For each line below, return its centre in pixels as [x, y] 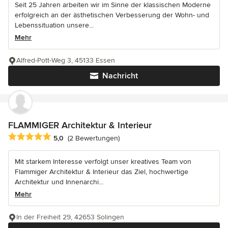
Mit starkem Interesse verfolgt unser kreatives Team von [103, 162]
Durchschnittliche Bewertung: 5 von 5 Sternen [90, 137]
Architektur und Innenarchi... [59, 182]
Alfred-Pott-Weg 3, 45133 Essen [66, 61]
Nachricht [120, 76]
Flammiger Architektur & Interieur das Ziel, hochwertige [102, 172]
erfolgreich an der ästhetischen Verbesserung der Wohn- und [112, 15]
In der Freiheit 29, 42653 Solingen [70, 217]
